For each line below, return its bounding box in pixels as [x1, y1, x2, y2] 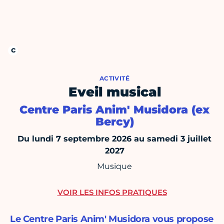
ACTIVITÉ [99, 74, 130, 82]
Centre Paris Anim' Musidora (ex [19, 103, 209, 117]
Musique [97, 161, 132, 171]
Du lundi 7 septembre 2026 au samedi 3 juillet [17, 134, 211, 144]
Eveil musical [68, 84, 161, 100]
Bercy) [95, 115, 134, 129]
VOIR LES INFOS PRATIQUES [57, 187, 167, 197]
